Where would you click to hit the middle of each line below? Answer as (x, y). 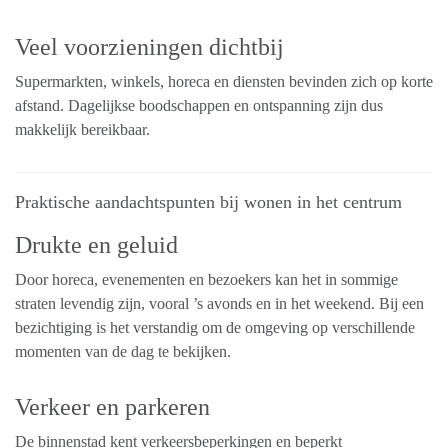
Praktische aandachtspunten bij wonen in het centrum (208, 202)
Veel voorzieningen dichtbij (149, 47)
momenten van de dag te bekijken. (123, 352)
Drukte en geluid (96, 245)
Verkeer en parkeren (112, 407)
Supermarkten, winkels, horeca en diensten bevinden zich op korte (224, 82)
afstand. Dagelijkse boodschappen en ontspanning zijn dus (199, 106)
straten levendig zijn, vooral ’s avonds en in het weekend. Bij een (219, 304)
